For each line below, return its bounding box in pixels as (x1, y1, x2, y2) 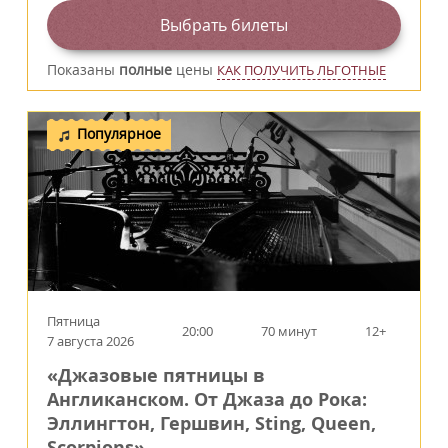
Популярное (77, 123, 161, 143)
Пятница (47, 311, 100, 330)
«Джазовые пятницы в (47, 362, 265, 388)
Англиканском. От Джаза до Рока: (47, 386, 367, 412)
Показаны (47, 59, 119, 79)
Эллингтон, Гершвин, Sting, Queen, (47, 410, 376, 436)
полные (119, 59, 172, 79)
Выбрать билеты (160, 13, 288, 36)
